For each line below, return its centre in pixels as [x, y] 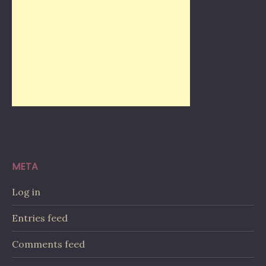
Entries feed [40, 218]
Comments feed [48, 244]
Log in [26, 191]
